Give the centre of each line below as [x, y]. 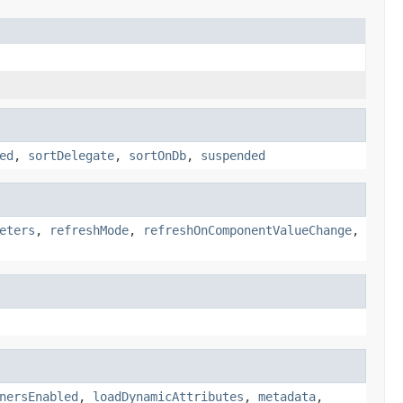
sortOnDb [157, 155]
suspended [233, 155]
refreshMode [89, 230]
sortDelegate [71, 155]
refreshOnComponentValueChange [247, 230]
